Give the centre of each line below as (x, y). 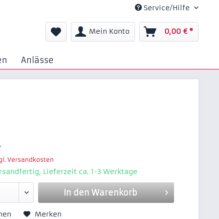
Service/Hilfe (167, 8)
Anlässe (37, 60)
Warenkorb (114, 193)
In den (76, 193)
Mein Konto (109, 31)
